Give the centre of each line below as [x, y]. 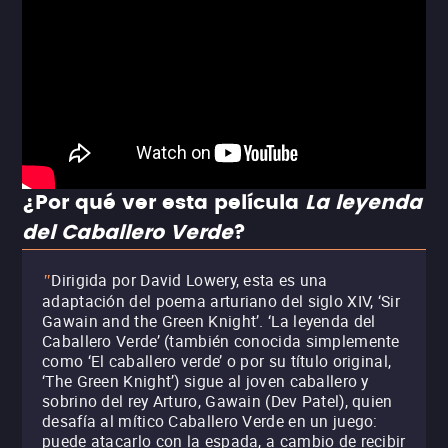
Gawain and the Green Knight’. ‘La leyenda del [209, 321]
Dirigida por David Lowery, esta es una [189, 280]
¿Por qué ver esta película [163, 203]
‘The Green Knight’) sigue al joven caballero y [205, 381]
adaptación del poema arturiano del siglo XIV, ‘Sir [221, 301]
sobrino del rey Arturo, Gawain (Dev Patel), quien [217, 401]
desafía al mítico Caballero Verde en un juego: [210, 421]
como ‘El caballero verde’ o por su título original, [217, 361]
